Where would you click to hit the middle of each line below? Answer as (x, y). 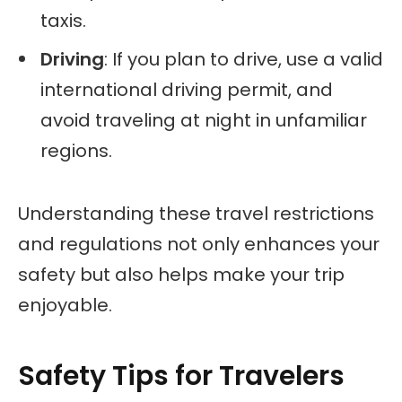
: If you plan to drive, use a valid (244, 59)
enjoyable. (65, 305)
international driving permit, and (187, 89)
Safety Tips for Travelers (181, 376)
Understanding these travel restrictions (196, 213)
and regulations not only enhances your (199, 244)
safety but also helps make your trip (181, 274)
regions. (76, 150)
